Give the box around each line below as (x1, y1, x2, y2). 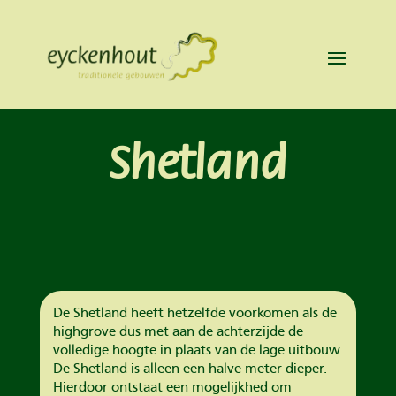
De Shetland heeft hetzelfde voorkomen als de (52, 304, 337, 321)
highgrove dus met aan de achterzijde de (52, 323, 303, 339)
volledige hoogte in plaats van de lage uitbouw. (52, 341, 343, 358)
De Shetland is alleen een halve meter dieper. (52, 360, 327, 377)
